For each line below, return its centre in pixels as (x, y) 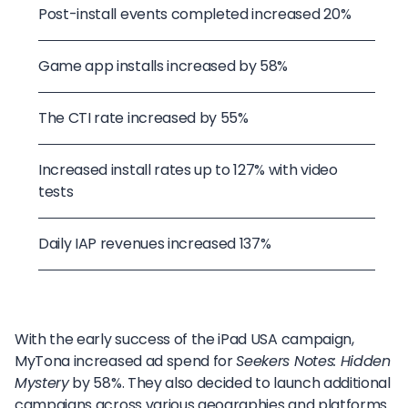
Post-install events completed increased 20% (195, 15)
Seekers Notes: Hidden (313, 362)
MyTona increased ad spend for (126, 362)
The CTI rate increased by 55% (143, 118)
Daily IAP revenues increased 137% (155, 244)
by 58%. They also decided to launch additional (229, 383)
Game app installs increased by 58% (163, 66)
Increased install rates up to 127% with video (188, 170)
